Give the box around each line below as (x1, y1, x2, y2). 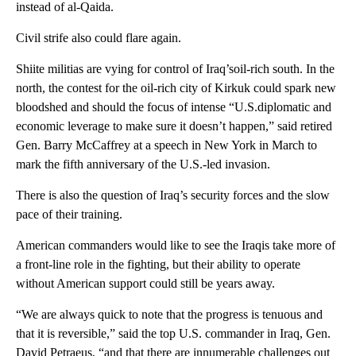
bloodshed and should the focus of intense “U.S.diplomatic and (16, 100, 331, 114)
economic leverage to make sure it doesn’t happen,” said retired (16, 119, 332, 133)
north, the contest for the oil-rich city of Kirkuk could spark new (16, 81, 336, 95)
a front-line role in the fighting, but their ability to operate (16, 257, 300, 272)
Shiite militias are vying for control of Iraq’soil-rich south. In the (16, 62, 335, 76)
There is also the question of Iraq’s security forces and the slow (16, 188, 330, 203)
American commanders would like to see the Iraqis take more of (16, 238, 335, 253)
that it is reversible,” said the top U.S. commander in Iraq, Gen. (16, 327, 331, 341)
